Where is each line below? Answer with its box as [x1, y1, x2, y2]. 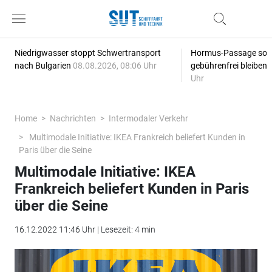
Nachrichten [49, 114, 96, 123]
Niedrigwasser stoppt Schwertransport [14, 48, 161, 58]
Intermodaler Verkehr [108, 114, 188, 123]
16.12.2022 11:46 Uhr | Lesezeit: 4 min [14, 225, 155, 234]
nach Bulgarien [14, 61, 73, 70]
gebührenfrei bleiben [190, 61, 269, 70]
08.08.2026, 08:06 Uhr [72, 61, 157, 70]
